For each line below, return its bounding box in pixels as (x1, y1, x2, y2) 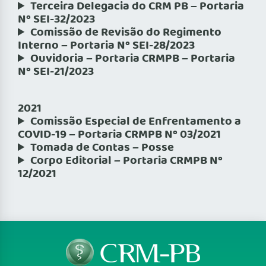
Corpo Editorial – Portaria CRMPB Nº (30, 151, 223, 171)
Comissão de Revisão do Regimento (30, 23, 222, 43)
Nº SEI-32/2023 (18, 10, 95, 30)
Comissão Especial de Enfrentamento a (30, 112, 242, 132)
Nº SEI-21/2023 (18, 62, 94, 82)
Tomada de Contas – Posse (30, 138, 175, 158)
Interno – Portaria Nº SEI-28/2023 (18, 36, 195, 56)
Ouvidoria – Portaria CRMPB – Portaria (30, 49, 236, 69)
